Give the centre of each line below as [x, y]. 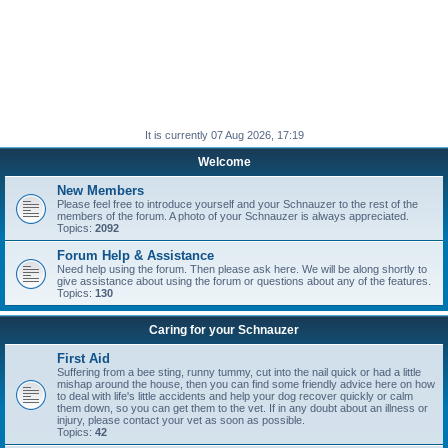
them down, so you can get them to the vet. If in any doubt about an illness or [242, 408]
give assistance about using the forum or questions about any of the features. [244, 281]
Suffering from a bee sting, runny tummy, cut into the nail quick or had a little [239, 372]
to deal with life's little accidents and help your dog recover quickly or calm [235, 396]
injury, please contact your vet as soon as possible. [181, 420]
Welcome [224, 162]
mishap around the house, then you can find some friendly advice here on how [246, 384]
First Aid [83, 358]
